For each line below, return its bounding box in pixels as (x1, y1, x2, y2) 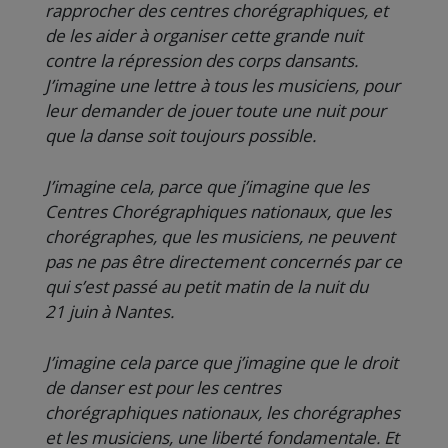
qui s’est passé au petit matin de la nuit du (45, 275, 368, 298)
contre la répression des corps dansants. (45, 49, 358, 72)
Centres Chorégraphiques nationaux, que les (45, 200, 391, 223)
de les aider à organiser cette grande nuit (45, 24, 363, 47)
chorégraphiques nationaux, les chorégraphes (45, 401, 400, 424)
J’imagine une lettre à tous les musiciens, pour (45, 74, 400, 97)
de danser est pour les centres (45, 376, 281, 399)
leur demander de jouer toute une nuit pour (45, 99, 386, 122)
